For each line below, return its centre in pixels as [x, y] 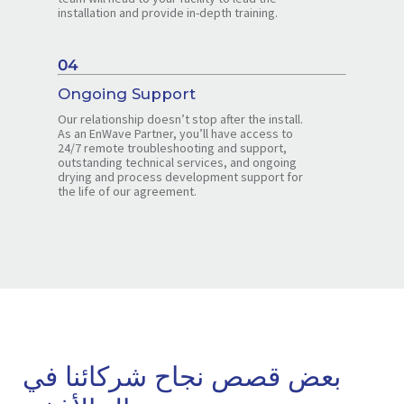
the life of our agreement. [127, 191]
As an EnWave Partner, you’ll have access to [175, 133]
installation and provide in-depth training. [168, 12]
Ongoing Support [127, 93]
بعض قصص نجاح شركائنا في [181, 376]
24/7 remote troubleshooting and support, [172, 147]
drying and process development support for [180, 176]
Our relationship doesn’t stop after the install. [180, 119]
